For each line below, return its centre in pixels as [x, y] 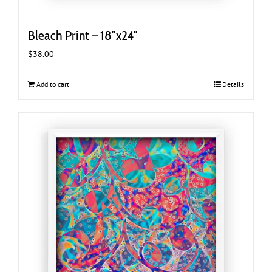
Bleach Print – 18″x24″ [83, 36]
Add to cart [53, 84]
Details [233, 84]
